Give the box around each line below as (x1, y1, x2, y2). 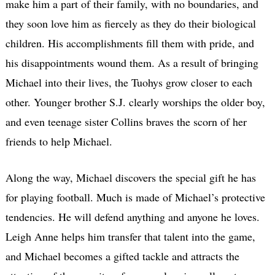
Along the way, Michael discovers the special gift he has (5, 169, 256, 185)
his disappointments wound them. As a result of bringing (5, 55, 258, 70)
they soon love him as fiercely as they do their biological (5, 15, 256, 31)
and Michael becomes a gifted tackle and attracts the (5, 248, 239, 263)
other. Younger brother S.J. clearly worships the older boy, (5, 94, 265, 109)
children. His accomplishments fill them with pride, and (5, 35, 254, 50)
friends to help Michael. (5, 133, 112, 149)
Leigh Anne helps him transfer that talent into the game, (5, 228, 255, 244)
